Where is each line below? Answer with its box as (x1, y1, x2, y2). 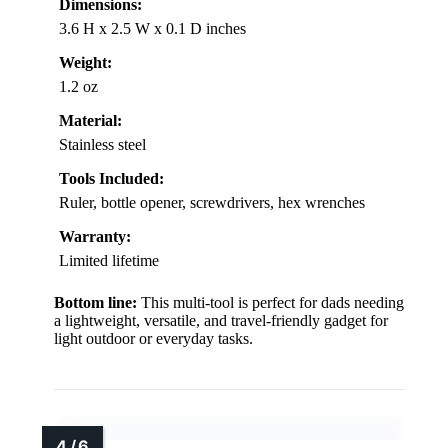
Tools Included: (59, 170, 164, 188)
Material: (59, 112, 122, 130)
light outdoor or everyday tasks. (54, 330, 253, 348)
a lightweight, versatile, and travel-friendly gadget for (54, 312, 388, 330)
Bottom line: (54, 294, 137, 312)
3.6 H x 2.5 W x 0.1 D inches (59, 20, 246, 38)
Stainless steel (59, 136, 146, 154)
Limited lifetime (59, 252, 159, 270)
